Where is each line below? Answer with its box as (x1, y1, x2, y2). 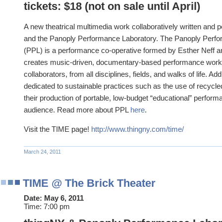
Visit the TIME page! (24, 124, 91, 133)
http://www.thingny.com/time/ (91, 124, 184, 133)
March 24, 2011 (24, 148, 61, 155)
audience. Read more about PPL (24, 105, 130, 114)
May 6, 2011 (44, 193, 84, 202)
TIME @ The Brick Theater (23, 176, 156, 189)
